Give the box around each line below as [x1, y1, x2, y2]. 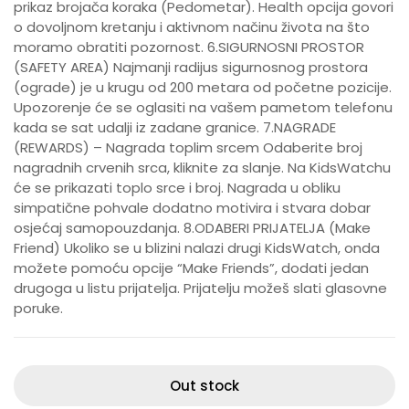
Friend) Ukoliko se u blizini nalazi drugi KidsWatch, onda [14, 238, 380, 257]
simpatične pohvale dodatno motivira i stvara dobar [14, 198, 371, 217]
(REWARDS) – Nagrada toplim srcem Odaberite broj [14, 138, 362, 157]
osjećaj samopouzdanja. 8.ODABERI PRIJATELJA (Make [14, 218, 371, 237]
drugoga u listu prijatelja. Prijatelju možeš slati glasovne [14, 278, 387, 298]
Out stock [170, 376, 239, 395]
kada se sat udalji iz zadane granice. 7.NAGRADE [14, 118, 336, 137]
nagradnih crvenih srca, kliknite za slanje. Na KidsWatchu [14, 158, 391, 177]
